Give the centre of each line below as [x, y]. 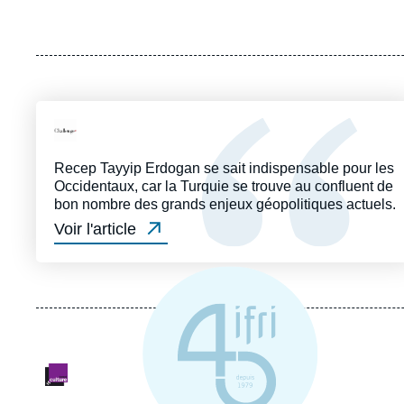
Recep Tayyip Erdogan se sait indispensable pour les [224, 169]
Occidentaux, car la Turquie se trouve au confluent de [224, 187]
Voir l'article [95, 230]
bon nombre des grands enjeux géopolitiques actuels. [225, 205]
